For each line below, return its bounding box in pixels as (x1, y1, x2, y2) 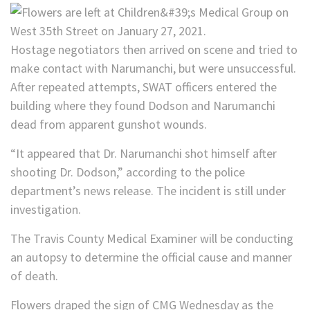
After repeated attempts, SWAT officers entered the (10, 79, 277, 95)
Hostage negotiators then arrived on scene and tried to (10, 42, 298, 58)
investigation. (10, 201, 81, 218)
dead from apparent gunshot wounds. (10, 116, 207, 133)
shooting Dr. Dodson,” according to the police (10, 164, 245, 181)
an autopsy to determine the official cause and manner (10, 249, 292, 266)
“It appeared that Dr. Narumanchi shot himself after (10, 145, 277, 162)
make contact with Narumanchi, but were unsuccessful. (10, 60, 296, 77)
